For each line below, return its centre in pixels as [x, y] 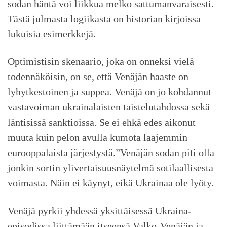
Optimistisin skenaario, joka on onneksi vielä [101, 62]
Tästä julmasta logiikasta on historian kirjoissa [104, 18]
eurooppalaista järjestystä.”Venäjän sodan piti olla [111, 153]
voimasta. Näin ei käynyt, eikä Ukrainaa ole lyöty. [111, 183]
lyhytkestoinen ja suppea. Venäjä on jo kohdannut [109, 92]
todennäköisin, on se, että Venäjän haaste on [98, 77]
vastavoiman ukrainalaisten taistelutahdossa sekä [109, 107]
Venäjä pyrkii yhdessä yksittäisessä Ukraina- [100, 211]
